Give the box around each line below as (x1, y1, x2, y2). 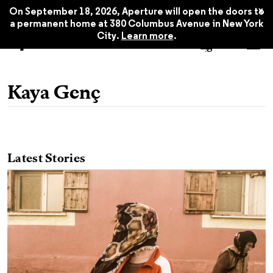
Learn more (121, 32, 174, 41)
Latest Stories (7, 153, 86, 165)
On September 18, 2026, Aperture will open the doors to (9, 7, 264, 17)
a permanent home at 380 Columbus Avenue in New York (10, 19, 263, 29)
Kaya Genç (7, 84, 101, 104)
